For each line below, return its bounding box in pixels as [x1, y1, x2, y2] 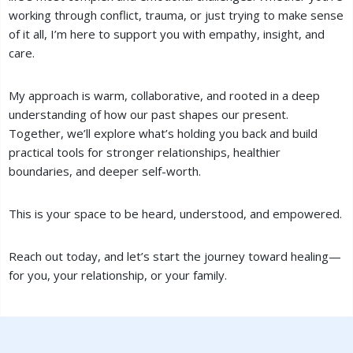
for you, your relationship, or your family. [9, 267, 227, 283]
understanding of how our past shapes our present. [9, 106, 288, 122]
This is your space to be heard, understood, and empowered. [9, 206, 342, 221]
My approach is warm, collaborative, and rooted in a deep [9, 87, 320, 103]
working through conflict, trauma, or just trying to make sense [9, 7, 344, 23]
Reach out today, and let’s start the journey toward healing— [9, 248, 341, 264]
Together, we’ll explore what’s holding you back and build [9, 125, 318, 141]
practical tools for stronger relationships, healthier [9, 144, 281, 160]
